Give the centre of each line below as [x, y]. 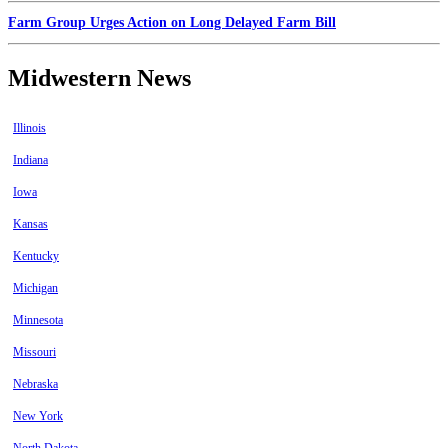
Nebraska [35, 384]
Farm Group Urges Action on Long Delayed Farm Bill [172, 23]
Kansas [30, 224]
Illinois [29, 128]
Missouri [34, 352]
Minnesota [38, 320]
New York [38, 416]
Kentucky [36, 256]
